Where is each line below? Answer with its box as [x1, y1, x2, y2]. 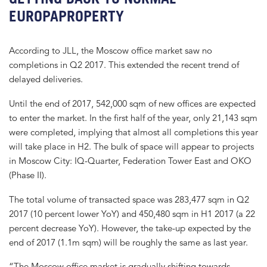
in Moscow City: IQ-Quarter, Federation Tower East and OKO [9, 154, 252, 166]
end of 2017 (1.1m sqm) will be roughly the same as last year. [9, 236, 248, 248]
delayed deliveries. [9, 73, 83, 85]
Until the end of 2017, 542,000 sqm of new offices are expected [9, 97, 256, 109]
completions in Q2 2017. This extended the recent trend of [9, 59, 239, 71]
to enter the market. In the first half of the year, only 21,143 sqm [9, 111, 257, 123]
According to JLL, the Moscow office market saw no [9, 45, 212, 57]
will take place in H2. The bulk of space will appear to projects [9, 140, 254, 152]
